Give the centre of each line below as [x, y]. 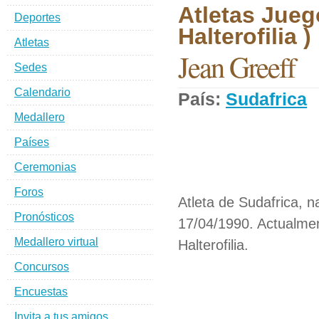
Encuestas [41, 292]
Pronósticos [44, 217]
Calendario [42, 92]
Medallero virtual [56, 242]
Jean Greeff [236, 66]
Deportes [37, 17]
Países [32, 142]
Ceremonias [45, 167]
